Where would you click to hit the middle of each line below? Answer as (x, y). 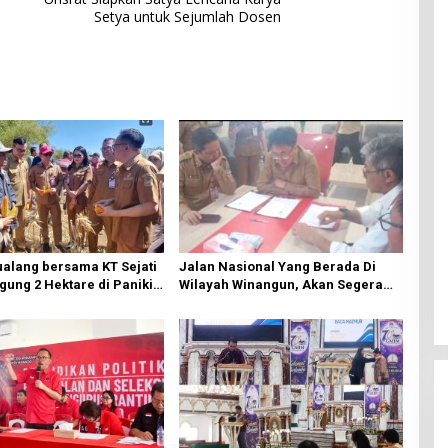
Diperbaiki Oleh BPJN (246, 303)
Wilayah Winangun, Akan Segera (280, 285)
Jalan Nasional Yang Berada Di (277, 267)
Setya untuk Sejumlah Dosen (188, 16)
